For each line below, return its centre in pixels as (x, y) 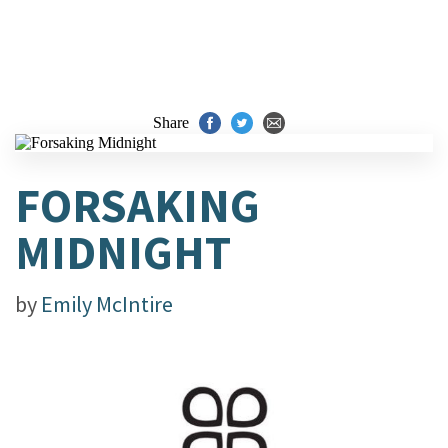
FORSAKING (137, 205)
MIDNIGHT (123, 252)
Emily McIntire (107, 304)
